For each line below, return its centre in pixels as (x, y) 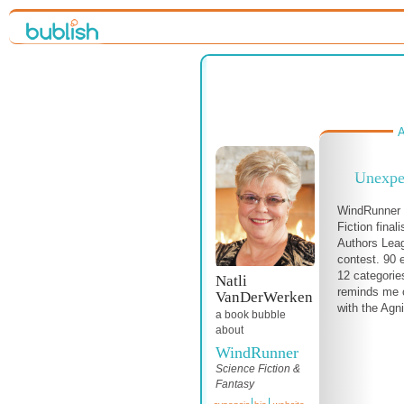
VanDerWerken (264, 298)
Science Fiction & (258, 369)
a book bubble (251, 315)
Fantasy (235, 385)
